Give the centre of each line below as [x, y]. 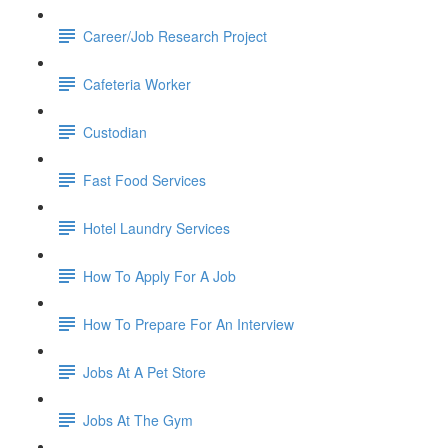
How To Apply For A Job [159, 275]
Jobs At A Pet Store [144, 371]
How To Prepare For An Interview [188, 323]
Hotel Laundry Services [156, 227]
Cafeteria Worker [137, 83]
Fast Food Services [144, 179]
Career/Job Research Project [175, 35]
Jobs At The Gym [138, 419]
